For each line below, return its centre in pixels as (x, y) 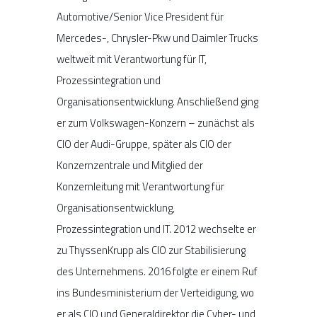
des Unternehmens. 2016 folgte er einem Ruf (157, 271)
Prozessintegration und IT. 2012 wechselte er (156, 229)
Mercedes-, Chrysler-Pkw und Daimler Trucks (157, 38)
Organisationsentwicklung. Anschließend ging (157, 101)
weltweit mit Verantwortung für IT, (132, 59)
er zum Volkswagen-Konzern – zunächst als (156, 122)
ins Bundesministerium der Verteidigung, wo (155, 292)
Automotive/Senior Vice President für (140, 16)
